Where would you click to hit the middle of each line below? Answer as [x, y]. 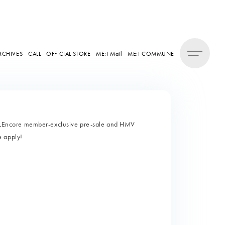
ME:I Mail [109, 53]
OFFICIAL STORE [69, 53]
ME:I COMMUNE [151, 53]
